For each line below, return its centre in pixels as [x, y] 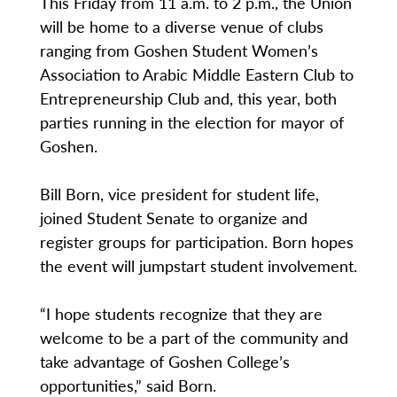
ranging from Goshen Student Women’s [179, 51]
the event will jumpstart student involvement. [198, 266]
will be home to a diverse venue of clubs [181, 27]
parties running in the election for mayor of [191, 122]
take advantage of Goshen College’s [164, 362]
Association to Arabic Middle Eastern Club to [196, 74]
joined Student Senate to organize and [173, 218]
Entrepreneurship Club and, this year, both [188, 98]
